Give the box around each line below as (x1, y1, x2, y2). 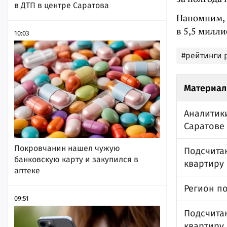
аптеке (14, 166, 40, 175)
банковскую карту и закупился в (14, 155, 138, 164)
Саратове (184, 121, 224, 132)
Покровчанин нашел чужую (14, 143, 120, 153)
